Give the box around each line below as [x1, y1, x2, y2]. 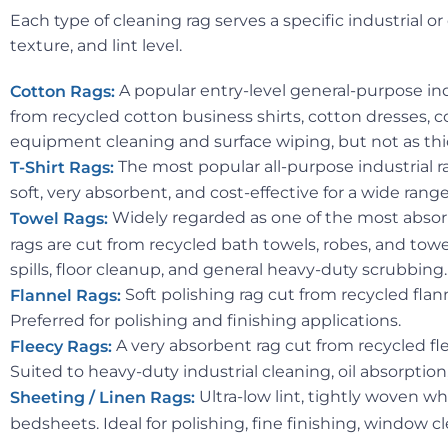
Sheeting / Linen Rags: [10, 388, 195, 408]
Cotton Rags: [10, 82, 115, 102]
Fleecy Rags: [10, 337, 112, 357]
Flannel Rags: [10, 286, 121, 306]
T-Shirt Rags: [10, 158, 114, 178]
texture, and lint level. [10, 35, 182, 55]
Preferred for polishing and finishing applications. [10, 311, 401, 331]
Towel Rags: [10, 209, 108, 229]
